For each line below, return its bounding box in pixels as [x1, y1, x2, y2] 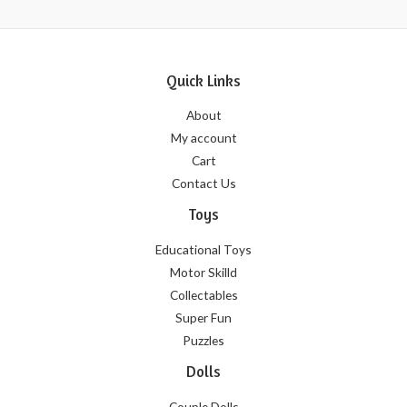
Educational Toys [155, 242, 252, 258]
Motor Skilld [170, 264, 237, 281]
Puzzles [183, 333, 224, 349]
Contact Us [171, 175, 236, 192]
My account [170, 130, 237, 146]
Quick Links [166, 71, 241, 90]
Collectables [169, 287, 238, 303]
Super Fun [175, 310, 232, 326]
